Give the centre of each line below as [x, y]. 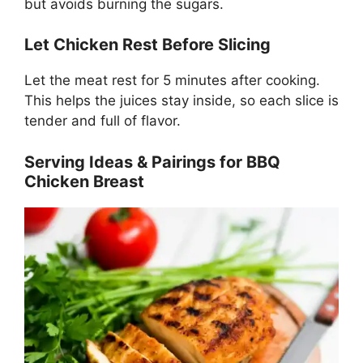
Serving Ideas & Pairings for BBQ [152, 162]
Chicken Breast [84, 181]
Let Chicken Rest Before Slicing [147, 45]
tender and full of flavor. [102, 121]
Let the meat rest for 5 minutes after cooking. [172, 81]
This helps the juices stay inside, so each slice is [181, 101]
